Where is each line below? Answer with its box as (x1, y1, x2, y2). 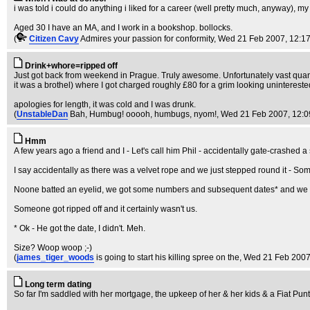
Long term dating (25, 280, 91, 289)
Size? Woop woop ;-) (14, 243, 92, 253)
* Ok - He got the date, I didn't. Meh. (14, 224, 145, 233)
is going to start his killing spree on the (96, 253, 239, 262)
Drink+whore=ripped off (25, 61, 118, 71)
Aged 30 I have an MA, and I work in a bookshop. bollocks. (14, 23, 232, 33)
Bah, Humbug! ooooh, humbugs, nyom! (70, 109, 217, 119)
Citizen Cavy (29, 34, 79, 44)
